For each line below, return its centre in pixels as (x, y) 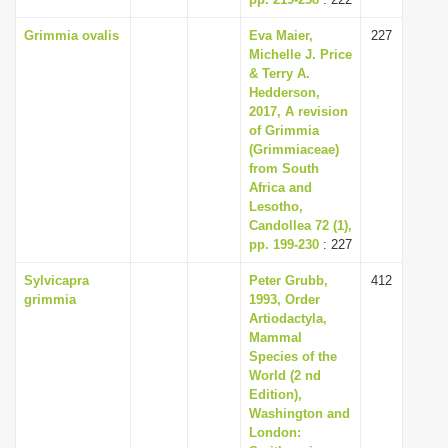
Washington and (299, 413)
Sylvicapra (56, 280)
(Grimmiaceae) (294, 149)
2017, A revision (298, 111)
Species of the (293, 356)
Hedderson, (284, 92)
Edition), (275, 394)
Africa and (280, 187)
